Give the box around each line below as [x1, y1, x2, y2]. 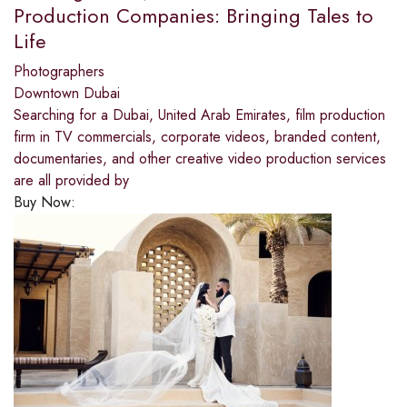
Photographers [14, 60, 104, 82]
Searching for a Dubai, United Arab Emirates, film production [14, 104, 385, 125]
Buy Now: [14, 191, 75, 213]
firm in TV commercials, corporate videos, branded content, [14, 125, 381, 147]
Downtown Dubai [14, 82, 120, 104]
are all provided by [14, 169, 129, 191]
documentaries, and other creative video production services [14, 147, 386, 169]
